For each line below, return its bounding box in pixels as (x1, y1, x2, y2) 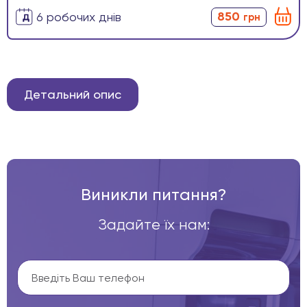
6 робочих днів (36, 12, 121, 25)
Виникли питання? (81, 187, 226, 204)
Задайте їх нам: (97, 218, 210, 234)
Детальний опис (24, 89, 121, 102)
